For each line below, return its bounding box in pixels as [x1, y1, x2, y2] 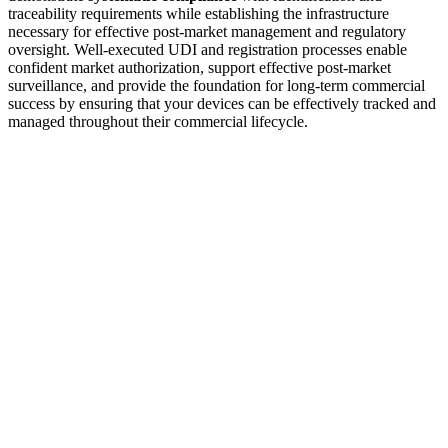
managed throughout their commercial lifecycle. [8, 112, 308, 130]
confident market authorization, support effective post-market [8, 58, 391, 76]
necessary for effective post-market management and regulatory [8, 22, 406, 40]
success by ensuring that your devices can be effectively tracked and [8, 94, 436, 112]
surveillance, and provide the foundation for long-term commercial [8, 76, 425, 94]
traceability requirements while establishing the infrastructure [8, 4, 389, 22]
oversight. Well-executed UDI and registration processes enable [8, 40, 407, 58]
